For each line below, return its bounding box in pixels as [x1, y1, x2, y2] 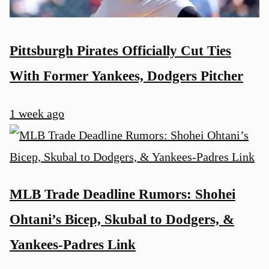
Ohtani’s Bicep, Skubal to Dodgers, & [10, 211, 234, 228]
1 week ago [10, 106, 64, 120]
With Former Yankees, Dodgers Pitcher [10, 68, 243, 84]
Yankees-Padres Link [10, 237, 136, 253]
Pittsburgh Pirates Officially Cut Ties [10, 43, 231, 59]
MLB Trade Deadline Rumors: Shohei [10, 186, 235, 202]
